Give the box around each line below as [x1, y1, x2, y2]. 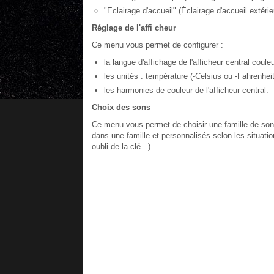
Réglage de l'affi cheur [91, 23, 176, 32]
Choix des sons [91, 103, 150, 112]
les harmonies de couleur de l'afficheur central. [103, 86, 268, 95]
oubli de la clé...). [91, 142, 153, 151]
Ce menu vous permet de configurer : [91, 40, 223, 50]
